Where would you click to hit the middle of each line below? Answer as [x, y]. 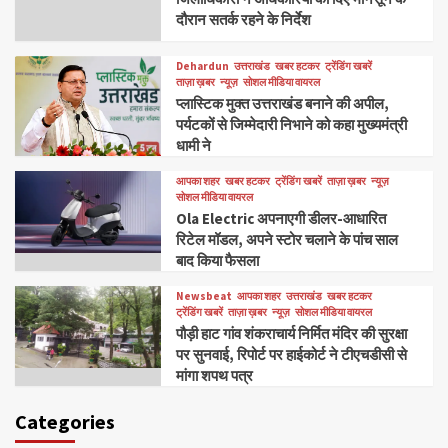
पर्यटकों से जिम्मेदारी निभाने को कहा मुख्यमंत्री [292, 124]
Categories [65, 421]
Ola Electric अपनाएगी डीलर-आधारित [281, 218]
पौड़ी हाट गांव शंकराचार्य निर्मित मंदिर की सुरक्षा [292, 333]
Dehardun [203, 65]
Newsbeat [204, 295]
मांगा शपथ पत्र [215, 375]
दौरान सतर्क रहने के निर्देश [244, 20]
